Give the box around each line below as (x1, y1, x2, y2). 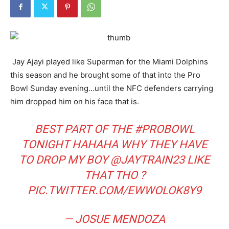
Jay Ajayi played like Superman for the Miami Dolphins (10, 56, 208, 66)
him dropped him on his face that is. (10, 96, 139, 106)
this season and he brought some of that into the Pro (10, 70, 200, 80)
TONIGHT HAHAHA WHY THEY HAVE (21, 138, 208, 151)
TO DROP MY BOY (19, 153, 110, 166)
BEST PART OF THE (34, 122, 134, 135)
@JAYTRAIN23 (110, 153, 185, 166)
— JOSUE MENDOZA (64, 212, 165, 225)
